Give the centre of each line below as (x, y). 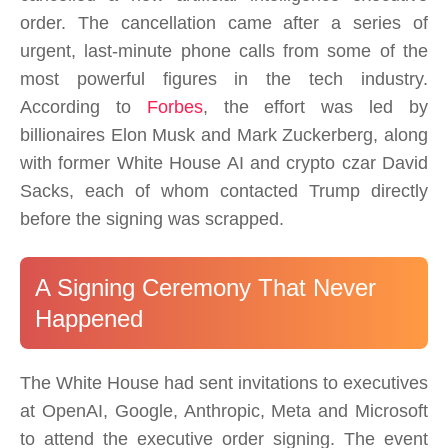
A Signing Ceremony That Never (205, 288)
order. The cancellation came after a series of (224, 23)
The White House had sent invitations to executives (224, 383)
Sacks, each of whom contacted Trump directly (224, 191)
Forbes (174, 107)
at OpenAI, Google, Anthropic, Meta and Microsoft (224, 411)
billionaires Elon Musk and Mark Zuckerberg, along (224, 135)
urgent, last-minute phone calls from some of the (224, 51)
